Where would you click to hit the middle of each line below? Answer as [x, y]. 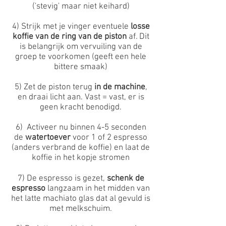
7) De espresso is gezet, [62, 179]
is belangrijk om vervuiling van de [81, 47]
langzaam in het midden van [99, 189]
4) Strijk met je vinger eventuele [71, 27]
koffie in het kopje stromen [81, 158]
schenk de [125, 179]
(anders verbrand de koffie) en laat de [81, 148]
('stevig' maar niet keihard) [81, 7]
